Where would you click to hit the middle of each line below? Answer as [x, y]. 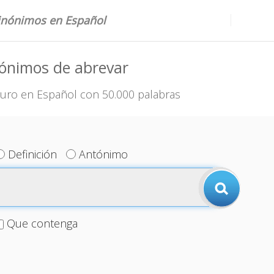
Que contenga [42, 223]
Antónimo [104, 154]
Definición [33, 154]
